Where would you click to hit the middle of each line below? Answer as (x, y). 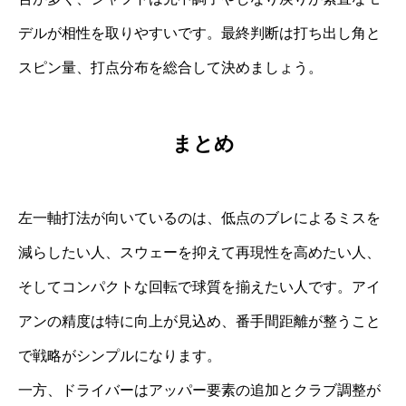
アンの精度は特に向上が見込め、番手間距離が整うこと (199, 322)
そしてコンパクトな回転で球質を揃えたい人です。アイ (199, 287)
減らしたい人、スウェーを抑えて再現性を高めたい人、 (199, 253)
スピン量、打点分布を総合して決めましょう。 (170, 67)
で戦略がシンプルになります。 (120, 356)
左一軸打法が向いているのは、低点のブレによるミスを (199, 218)
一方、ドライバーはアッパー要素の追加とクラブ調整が (199, 391)
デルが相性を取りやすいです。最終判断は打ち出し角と (199, 33)
